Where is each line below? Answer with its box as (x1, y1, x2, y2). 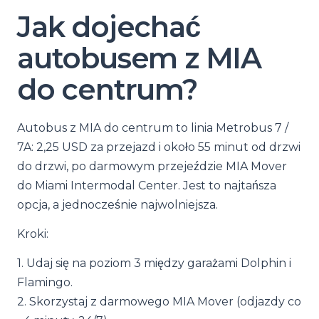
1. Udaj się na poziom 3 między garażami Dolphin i (17, 256, 291, 270)
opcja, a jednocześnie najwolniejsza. (17, 198, 218, 211)
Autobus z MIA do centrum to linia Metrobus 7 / (17, 121, 288, 135)
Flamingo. (17, 276, 73, 289)
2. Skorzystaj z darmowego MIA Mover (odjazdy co (17, 295, 301, 308)
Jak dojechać (17, 9, 200, 44)
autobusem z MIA (17, 41, 261, 75)
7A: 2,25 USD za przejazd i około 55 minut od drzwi (17, 140, 300, 154)
